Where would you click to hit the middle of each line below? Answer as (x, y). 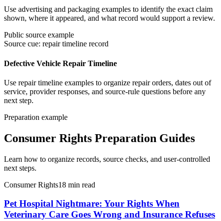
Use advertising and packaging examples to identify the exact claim (108, 9)
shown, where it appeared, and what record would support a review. (110, 18)
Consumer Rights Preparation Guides (99, 138)
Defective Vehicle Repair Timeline (60, 63)
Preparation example (36, 117)
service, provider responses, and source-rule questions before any (105, 91)
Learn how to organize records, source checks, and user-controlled (107, 159)
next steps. (20, 168)
